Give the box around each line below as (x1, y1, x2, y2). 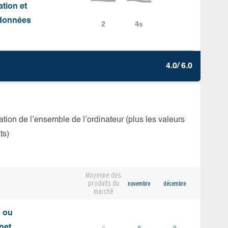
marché (93, 187, 113, 195)
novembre (128, 179, 150, 187)
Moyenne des (85, 171, 121, 179)
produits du (88, 179, 119, 187)
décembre (163, 179, 186, 187)
